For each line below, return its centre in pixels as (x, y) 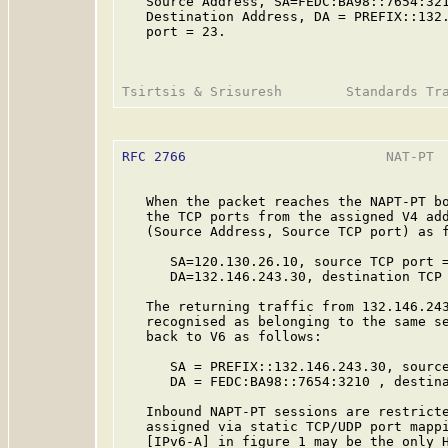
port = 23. (174, 31)
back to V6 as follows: (222, 336)
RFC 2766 (154, 156)
